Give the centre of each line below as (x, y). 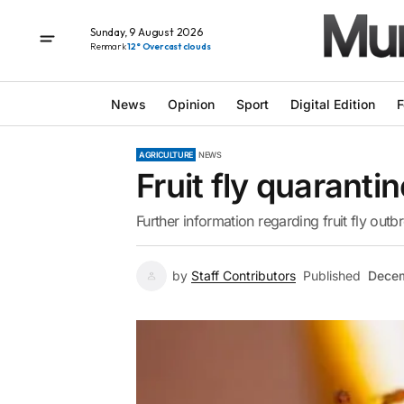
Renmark (109, 46)
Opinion (191, 104)
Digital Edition (332, 104)
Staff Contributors (243, 275)
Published (332, 275)
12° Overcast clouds (169, 46)
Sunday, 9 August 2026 (147, 32)
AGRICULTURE (166, 155)
